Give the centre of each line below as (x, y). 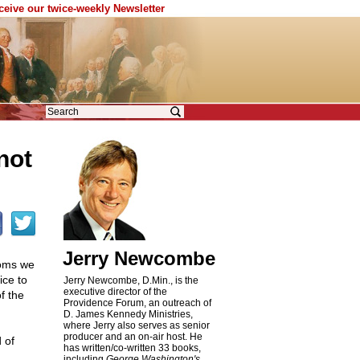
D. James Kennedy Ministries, (128, 314)
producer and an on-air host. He (133, 337)
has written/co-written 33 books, (132, 348)
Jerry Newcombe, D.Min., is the (131, 280)
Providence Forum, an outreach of (137, 303)
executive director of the (115, 292)
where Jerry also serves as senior (136, 325)
